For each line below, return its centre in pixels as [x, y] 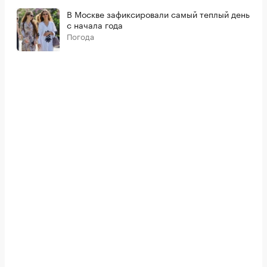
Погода [80, 36]
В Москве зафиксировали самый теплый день [158, 14]
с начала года [95, 25]
